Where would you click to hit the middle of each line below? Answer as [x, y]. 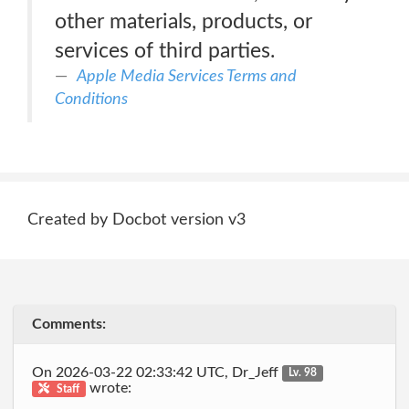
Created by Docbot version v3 [136, 220]
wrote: [109, 388]
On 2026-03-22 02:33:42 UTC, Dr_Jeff [157, 372]
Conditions [91, 99]
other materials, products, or [184, 21]
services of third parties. [165, 51]
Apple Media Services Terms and [187, 76]
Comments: [69, 324]
